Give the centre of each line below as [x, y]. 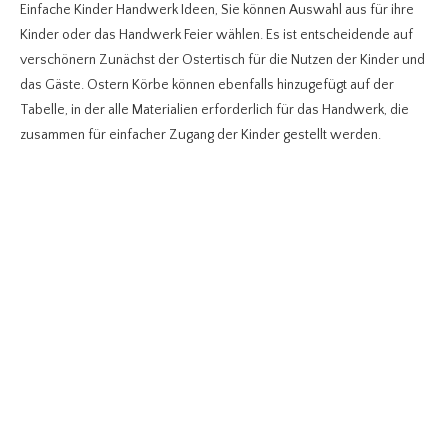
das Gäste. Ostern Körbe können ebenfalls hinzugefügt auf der [207, 84]
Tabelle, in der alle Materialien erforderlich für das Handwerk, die [214, 109]
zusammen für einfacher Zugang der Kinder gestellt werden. [200, 134]
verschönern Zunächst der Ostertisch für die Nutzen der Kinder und [222, 59]
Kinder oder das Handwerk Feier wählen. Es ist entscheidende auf [216, 34]
